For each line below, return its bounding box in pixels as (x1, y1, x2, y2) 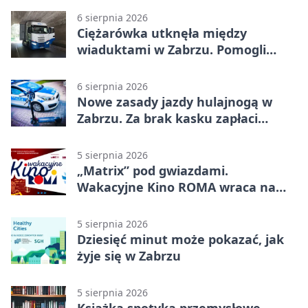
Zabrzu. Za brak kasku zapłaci (77, 110, 258, 127)
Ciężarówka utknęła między (77, 25, 247, 42)
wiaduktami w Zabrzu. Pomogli (77, 41, 266, 58)
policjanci (77, 58, 134, 75)
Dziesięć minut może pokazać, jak (77, 231, 284, 248)
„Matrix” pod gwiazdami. (77, 162, 228, 179)
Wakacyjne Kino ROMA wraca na (77, 179, 276, 196)
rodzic (77, 126, 113, 144)
